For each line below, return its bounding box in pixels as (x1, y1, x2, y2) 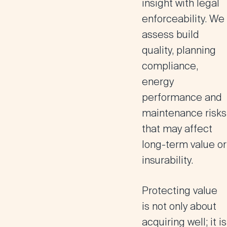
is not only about (142, 200, 216, 213)
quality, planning (142, 44, 216, 57)
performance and (142, 91, 222, 104)
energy (142, 75, 174, 88)
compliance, (142, 59, 198, 72)
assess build (142, 28, 199, 41)
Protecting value (142, 184, 217, 197)
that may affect (142, 122, 212, 135)
